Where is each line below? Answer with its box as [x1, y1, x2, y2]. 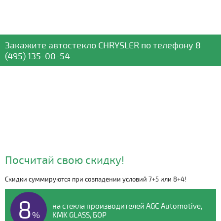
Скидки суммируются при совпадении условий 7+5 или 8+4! [5, 175, 186, 183]
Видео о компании [68, 180, 153, 191]
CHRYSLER [96, 39, 139, 50]
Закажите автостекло [5, 39, 96, 50]
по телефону [139, 39, 193, 50]
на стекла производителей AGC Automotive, [52, 201, 202, 210]
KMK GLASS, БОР [52, 210, 107, 219]
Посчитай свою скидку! [5, 153, 124, 166]
